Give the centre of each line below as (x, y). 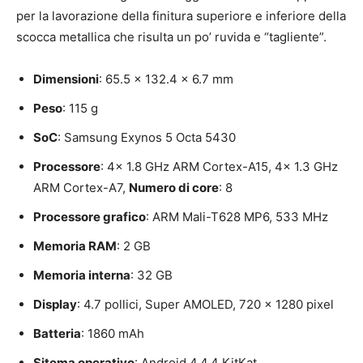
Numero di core (174, 188)
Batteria (57, 334)
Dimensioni (66, 79)
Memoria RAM (75, 246)
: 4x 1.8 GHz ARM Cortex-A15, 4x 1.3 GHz (219, 167)
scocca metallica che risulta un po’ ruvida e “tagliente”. (171, 37)
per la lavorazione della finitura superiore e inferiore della (181, 16)
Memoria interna (82, 275)
